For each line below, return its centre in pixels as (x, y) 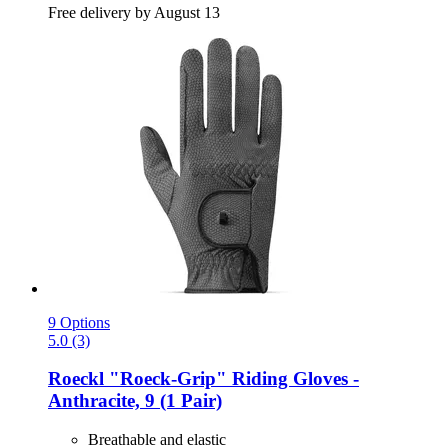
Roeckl (76, 379)
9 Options (79, 322)
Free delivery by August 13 (134, 12)
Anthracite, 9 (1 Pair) (135, 401)
